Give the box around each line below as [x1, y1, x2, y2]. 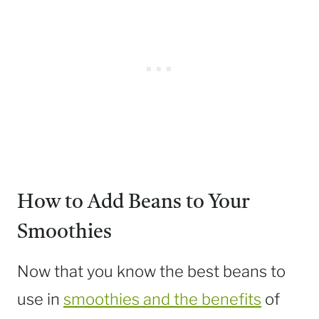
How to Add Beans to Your [17, 193, 249, 214]
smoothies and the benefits [63, 290, 261, 309]
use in [17, 290, 63, 309]
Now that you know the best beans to [17, 262, 286, 281]
